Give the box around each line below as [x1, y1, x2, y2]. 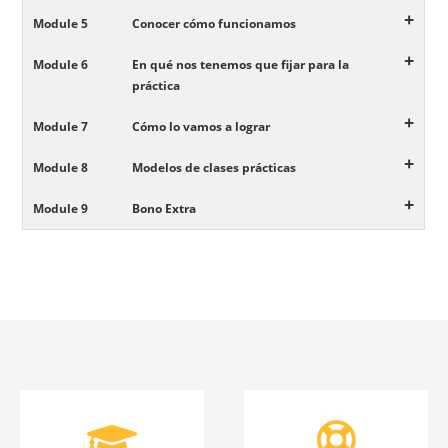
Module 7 [33, 118, 89, 135]
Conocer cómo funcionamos [132, 15, 297, 32]
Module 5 [33, 15, 89, 32]
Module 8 [33, 159, 89, 176]
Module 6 [33, 56, 89, 73]
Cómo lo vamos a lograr [132, 118, 271, 135]
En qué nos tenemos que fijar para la [132, 56, 350, 73]
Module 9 [33, 200, 89, 217]
